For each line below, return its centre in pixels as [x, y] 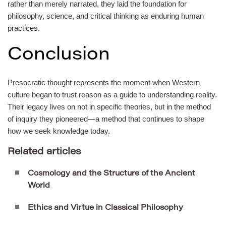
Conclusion [59, 55]
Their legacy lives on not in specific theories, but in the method [109, 106]
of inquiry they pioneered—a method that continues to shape [106, 119]
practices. [24, 28]
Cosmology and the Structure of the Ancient [111, 174]
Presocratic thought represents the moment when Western [104, 82]
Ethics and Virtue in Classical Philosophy [105, 208]
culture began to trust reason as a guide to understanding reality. [112, 94]
